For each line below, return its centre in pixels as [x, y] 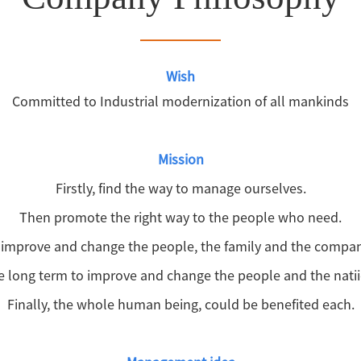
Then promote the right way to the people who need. [180, 217]
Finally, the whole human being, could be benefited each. [180, 304]
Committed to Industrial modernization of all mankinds [180, 101]
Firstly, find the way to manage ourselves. [180, 188]
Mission [180, 159]
